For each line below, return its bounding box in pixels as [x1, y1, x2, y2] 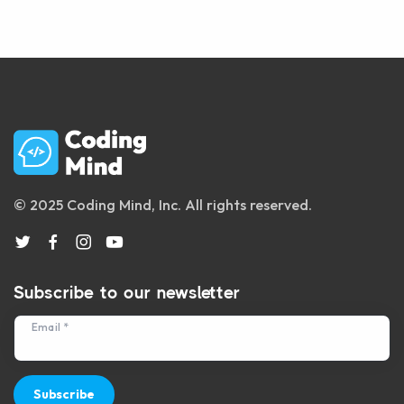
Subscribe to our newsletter [14, 283, 240, 303]
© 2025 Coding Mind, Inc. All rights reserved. [14, 196, 312, 214]
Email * [32, 320, 69, 335]
